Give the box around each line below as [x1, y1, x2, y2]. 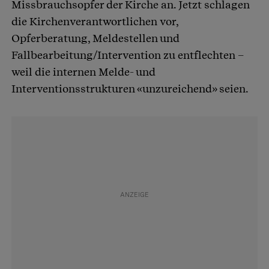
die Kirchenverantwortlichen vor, [11, 15, 178, 28]
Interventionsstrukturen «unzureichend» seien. [11, 82, 249, 95]
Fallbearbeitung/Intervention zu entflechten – [11, 49, 244, 62]
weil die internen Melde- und [11, 65, 156, 79]
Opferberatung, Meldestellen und [11, 32, 180, 45]
